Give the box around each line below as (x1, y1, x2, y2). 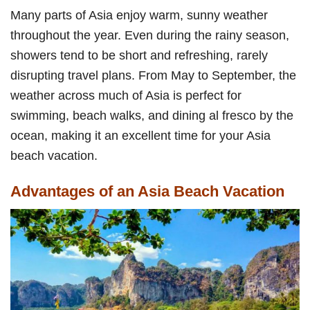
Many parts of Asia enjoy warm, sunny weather (10, 7, 268, 22)
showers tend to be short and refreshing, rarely (10, 47, 268, 62)
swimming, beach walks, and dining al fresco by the (10, 107, 293, 122)
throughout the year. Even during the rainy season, (10, 27, 289, 42)
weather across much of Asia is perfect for (10, 87, 241, 102)
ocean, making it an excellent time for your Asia (10, 127, 271, 143)
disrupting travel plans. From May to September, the (10, 67, 296, 82)
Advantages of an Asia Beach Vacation (10, 182, 284, 200)
